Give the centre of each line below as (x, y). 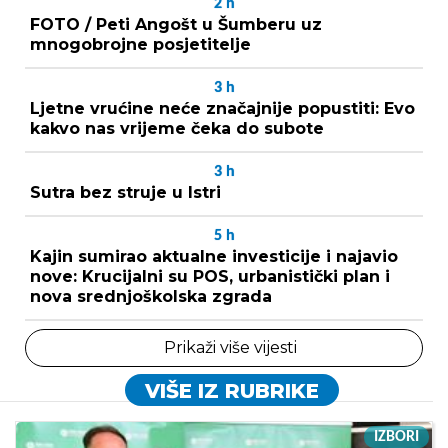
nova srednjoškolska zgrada (151, 297)
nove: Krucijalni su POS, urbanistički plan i (210, 277)
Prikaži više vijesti (230, 348)
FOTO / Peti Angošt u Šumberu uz (176, 25)
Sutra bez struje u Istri (125, 193)
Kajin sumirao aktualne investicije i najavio (214, 257)
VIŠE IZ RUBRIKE (231, 391)
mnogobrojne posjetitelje (140, 45)
